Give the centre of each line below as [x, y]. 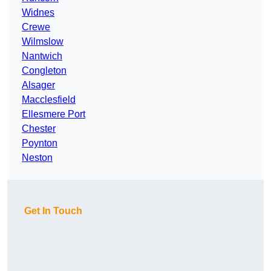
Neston [37, 158]
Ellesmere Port [54, 114]
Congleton [44, 71]
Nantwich [42, 56]
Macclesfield [49, 100]
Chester [39, 129]
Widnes [38, 13]
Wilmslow [43, 42]
